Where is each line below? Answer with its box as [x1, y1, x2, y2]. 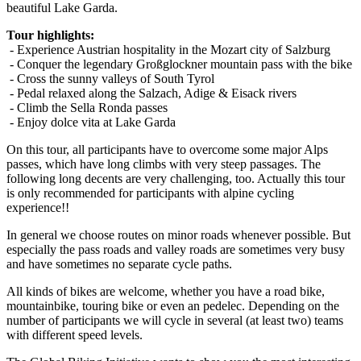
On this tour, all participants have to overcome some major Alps [6, 143, 328, 156]
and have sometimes [6, 257, 112, 271]
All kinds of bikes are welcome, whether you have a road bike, [6, 284, 325, 298]
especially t [6, 243, 63, 256]
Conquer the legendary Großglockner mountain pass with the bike [17, 57, 352, 71]
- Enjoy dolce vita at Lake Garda [6, 115, 176, 129]
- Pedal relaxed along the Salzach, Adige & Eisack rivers [6, 86, 297, 100]
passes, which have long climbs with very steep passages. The [6, 157, 321, 171]
